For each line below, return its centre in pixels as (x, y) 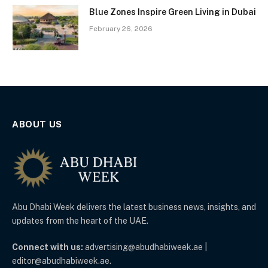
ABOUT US (37, 124)
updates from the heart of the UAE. (80, 220)
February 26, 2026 (121, 28)
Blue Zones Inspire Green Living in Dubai (173, 12)
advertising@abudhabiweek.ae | (145, 247)
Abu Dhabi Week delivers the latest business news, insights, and (134, 207)
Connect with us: (48, 247)
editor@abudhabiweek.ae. (62, 261)
